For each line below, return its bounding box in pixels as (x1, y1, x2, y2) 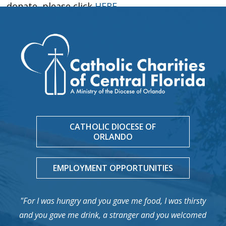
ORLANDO (93, 131, 133, 142)
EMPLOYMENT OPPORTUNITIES (52, 162, 173, 174)
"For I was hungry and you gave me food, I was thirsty (20, 195, 206, 206)
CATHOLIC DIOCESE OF (70, 121, 156, 132)
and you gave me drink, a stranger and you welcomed (19, 209, 207, 220)
